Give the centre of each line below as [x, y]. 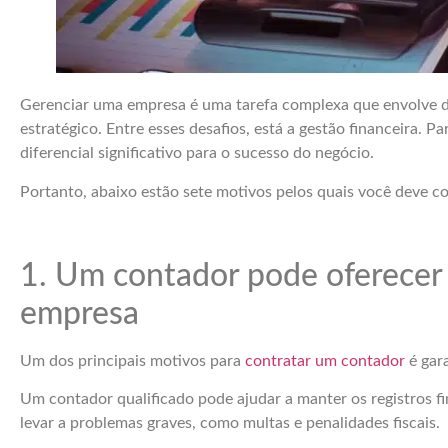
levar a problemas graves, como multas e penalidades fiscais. [230, 422]
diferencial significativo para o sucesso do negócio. [197, 153]
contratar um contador [325, 360]
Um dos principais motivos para [132, 360]
